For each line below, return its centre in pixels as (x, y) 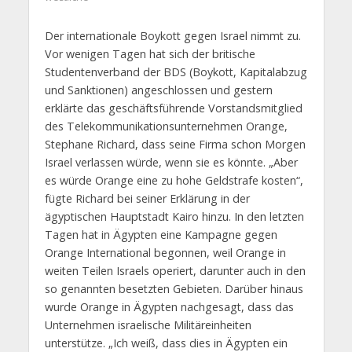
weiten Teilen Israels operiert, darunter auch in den (175, 271)
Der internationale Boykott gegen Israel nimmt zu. (172, 36)
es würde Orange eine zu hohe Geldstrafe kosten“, (174, 181)
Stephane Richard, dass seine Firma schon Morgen (175, 145)
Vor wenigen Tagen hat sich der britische (150, 54)
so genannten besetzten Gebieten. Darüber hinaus (174, 289)
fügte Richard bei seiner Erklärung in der (147, 199)
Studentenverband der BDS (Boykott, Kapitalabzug (176, 72)
